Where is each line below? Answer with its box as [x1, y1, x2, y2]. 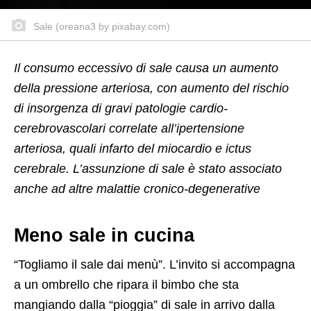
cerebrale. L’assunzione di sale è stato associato [14, 162, 282, 176]
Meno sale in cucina [14, 225, 194, 246]
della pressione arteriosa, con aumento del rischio [14, 81, 289, 96]
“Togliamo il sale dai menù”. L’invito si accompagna [14, 258, 295, 272]
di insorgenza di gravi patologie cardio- [14, 101, 228, 116]
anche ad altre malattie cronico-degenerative [14, 182, 260, 196]
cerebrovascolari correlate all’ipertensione [14, 121, 244, 136]
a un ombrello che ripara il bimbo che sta [14, 278, 239, 292]
